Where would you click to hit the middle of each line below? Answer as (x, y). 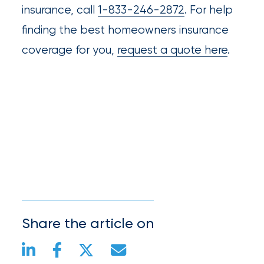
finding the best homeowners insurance (126, 29)
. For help (209, 9)
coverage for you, (70, 49)
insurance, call (60, 9)
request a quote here (173, 49)
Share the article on (88, 223)
